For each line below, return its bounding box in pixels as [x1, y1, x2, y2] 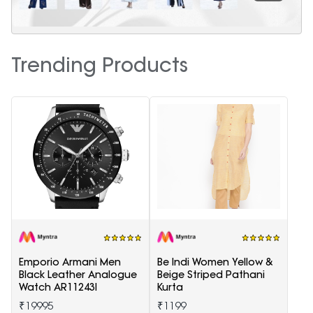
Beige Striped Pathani [157, 268, 265, 281]
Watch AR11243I [19, 280, 97, 293]
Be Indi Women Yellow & [157, 255, 273, 268]
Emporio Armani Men [19, 255, 121, 268]
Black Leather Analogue [19, 268, 137, 281]
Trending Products [11, 52, 188, 77]
